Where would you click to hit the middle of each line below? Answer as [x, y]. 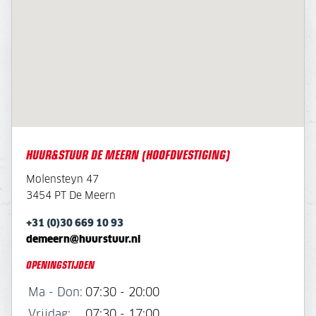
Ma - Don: [55, 292]
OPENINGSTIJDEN [60, 264]
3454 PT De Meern [71, 196]
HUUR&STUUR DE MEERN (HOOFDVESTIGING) [128, 154]
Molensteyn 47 [62, 180]
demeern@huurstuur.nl [83, 239]
